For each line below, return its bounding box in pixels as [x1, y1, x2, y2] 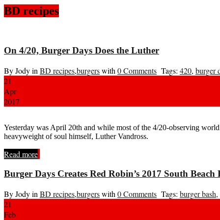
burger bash [180, 188, 216, 199]
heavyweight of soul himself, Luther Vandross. [4, 132, 148, 141]
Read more [4, 149, 38, 160]
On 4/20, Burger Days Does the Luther [4, 45, 159, 56]
